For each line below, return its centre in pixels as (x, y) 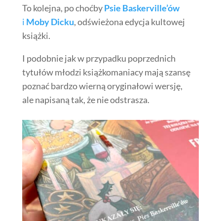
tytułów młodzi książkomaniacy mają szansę (106, 72)
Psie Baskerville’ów (142, 8)
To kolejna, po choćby (63, 8)
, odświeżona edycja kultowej (129, 21)
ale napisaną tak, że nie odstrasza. (86, 99)
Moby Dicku (50, 21)
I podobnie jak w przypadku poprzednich (99, 58)
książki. (36, 35)
